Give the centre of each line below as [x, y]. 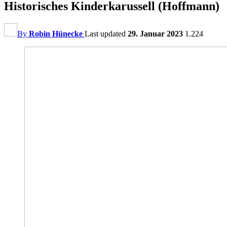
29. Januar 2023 [155, 33]
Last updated [106, 33]
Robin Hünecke [56, 33]
